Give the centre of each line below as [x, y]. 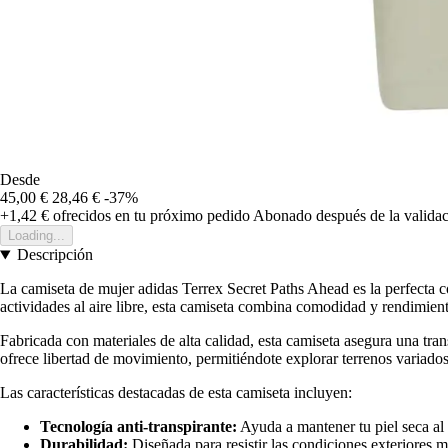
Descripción [54, 255]
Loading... [36, 236]
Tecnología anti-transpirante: [138, 427]
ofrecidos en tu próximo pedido [149, 216]
